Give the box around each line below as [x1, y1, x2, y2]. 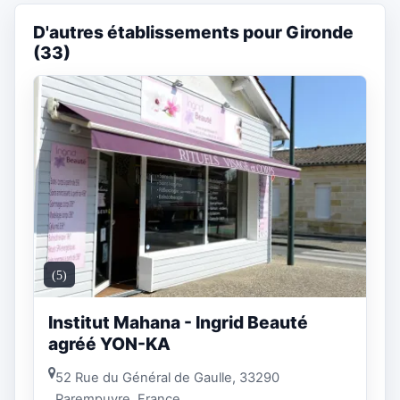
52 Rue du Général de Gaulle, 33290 [55, 369, 279, 386]
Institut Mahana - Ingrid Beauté [48, 312, 308, 334]
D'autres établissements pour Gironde [33, 21, 354, 43]
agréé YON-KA [48, 333, 171, 355]
